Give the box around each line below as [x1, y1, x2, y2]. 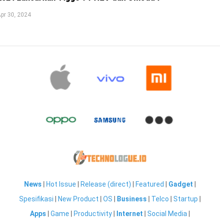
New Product [58, 195, 99, 203]
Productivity [74, 210, 112, 218]
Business [117, 195, 147, 203]
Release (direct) [81, 180, 131, 188]
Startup [173, 195, 198, 203]
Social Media [147, 210, 187, 218]
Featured [136, 180, 164, 188]
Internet [116, 210, 143, 218]
